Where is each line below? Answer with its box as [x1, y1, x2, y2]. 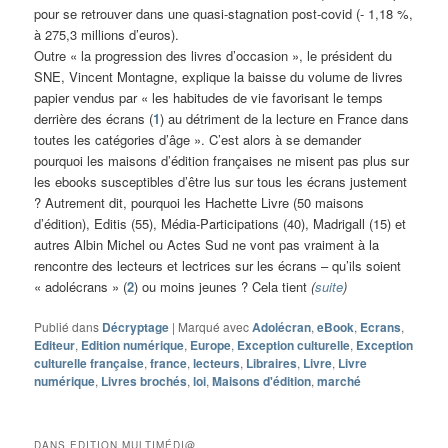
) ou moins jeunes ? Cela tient [134, 276, 312, 296]
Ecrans [360, 317, 402, 336]
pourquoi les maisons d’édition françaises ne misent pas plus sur [34, 150, 410, 170]
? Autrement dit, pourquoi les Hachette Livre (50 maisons [34, 192, 365, 212]
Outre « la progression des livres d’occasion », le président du [34, 45, 393, 65]
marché [317, 371, 362, 390]
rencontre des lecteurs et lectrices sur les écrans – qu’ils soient [34, 255, 402, 275]
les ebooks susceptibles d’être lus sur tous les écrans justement [34, 171, 408, 191]
